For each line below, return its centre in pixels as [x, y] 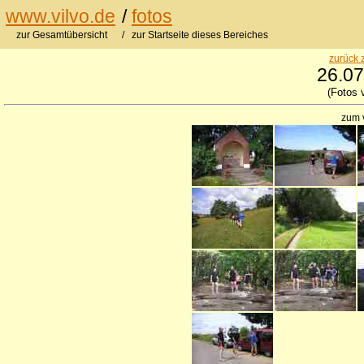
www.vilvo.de [61, 16]
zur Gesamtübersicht [63, 35]
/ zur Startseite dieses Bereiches [195, 35]
